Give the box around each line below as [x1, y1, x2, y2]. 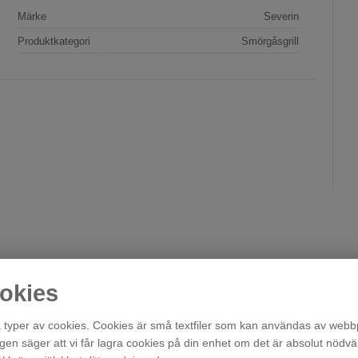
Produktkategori [18, 35, 91, 48]
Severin [264, 10, 300, 23]
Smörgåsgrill [241, 35, 300, 48]
